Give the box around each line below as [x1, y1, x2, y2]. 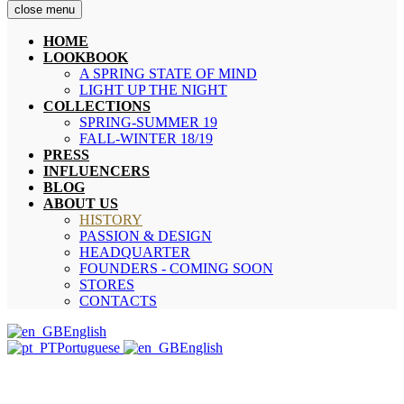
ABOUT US [43, 196, 118, 212]
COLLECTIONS [43, 98, 151, 115]
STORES [79, 277, 134, 293]
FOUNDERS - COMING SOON [79, 261, 273, 277]
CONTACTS [79, 293, 157, 309]
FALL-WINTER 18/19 [79, 131, 213, 147]
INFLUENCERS [43, 163, 150, 179]
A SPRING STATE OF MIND [79, 66, 257, 82]
